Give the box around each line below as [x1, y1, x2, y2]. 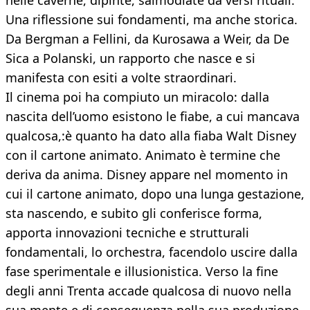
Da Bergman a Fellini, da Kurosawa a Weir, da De [6, 30, 289, 48]
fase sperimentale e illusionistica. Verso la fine [6, 263, 278, 280]
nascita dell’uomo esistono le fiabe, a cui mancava [6, 108, 300, 125]
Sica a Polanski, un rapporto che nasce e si [6, 50, 255, 67]
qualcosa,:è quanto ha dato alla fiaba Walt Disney [6, 127, 296, 145]
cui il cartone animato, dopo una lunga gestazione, [6, 185, 304, 203]
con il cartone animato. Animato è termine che [6, 147, 280, 164]
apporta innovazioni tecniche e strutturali [6, 224, 249, 241]
